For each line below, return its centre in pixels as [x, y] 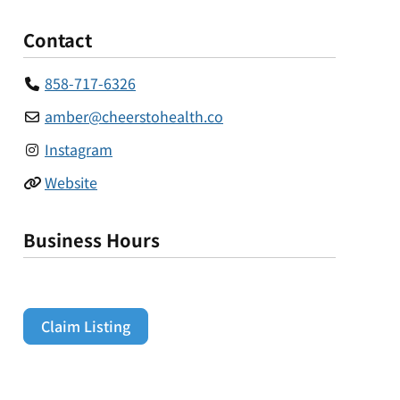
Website [71, 183]
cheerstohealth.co [162, 117]
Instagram [79, 150]
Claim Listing [86, 326]
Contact [58, 40]
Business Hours [92, 240]
